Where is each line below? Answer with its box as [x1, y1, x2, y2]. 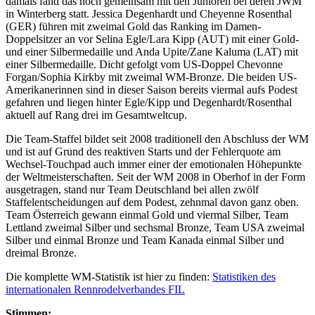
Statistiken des [212, 271, 276, 283]
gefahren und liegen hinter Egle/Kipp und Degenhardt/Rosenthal [6, 96, 292, 108]
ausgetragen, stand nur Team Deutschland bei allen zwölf [6, 184, 259, 195]
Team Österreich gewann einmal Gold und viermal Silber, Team [6, 209, 288, 221]
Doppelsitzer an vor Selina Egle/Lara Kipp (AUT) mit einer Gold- [6, 33, 299, 45]
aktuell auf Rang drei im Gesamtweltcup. [6, 109, 187, 121]
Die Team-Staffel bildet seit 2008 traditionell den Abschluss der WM [6, 133, 309, 145]
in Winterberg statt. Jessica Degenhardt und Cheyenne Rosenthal [6, 8, 292, 20]
